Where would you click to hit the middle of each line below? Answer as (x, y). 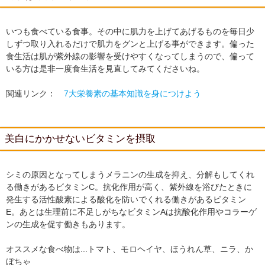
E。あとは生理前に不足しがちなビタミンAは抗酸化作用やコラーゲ (131, 212)
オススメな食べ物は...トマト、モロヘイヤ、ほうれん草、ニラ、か (130, 249)
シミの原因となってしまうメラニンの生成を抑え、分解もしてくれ (130, 174)
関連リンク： (35, 93)
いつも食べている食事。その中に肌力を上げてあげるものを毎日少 (130, 31)
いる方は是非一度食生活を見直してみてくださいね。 (105, 69)
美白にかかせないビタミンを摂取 (80, 139)
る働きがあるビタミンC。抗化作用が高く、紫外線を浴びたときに (129, 187)
